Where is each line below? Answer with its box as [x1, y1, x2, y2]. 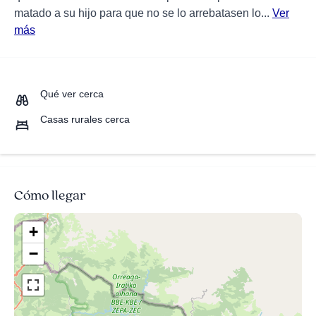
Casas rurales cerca [40, 114, 130, 126]
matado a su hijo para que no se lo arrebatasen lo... [14, 7, 272, 19]
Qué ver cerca [40, 88, 104, 100]
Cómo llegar [14, 186, 86, 205]
